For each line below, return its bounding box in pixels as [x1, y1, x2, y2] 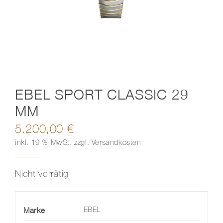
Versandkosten [91, 139, 141, 146]
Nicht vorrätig [14, 170, 69, 178]
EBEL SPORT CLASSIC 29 [14, 86, 189, 103]
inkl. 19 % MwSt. [14, 139, 72, 146]
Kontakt [12, 17, 42, 26]
